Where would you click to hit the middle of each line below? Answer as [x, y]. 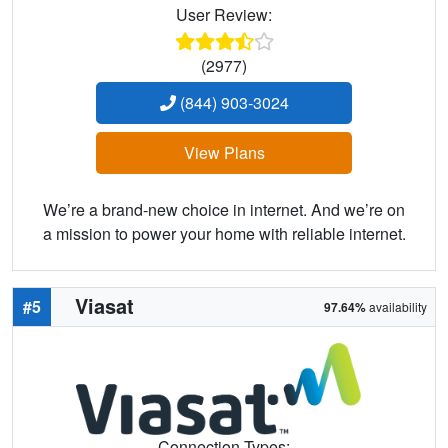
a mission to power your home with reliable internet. [224, 234]
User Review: [224, 15]
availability [396, 307]
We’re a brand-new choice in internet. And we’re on [224, 210]
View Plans [224, 153]
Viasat [104, 306]
